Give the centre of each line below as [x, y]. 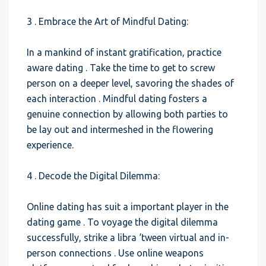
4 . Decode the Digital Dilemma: [93, 176]
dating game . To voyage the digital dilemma [122, 222]
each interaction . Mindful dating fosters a [117, 99]
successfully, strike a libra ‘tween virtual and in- [128, 237]
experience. [50, 145]
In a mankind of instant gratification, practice [124, 52]
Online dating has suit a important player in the [128, 207]
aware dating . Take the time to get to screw [121, 68]
